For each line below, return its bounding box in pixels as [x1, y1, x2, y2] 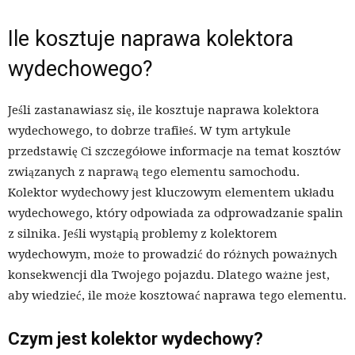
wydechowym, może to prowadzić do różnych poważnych [8, 246, 338, 261]
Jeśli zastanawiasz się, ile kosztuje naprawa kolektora [8, 102, 319, 117]
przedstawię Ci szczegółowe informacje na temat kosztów [8, 143, 341, 158]
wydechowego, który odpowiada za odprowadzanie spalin [8, 205, 343, 220]
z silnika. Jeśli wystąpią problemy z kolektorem [8, 226, 277, 241]
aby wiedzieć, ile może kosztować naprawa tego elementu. [8, 288, 346, 303]
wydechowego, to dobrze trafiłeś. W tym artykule [8, 123, 291, 138]
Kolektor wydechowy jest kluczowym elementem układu [8, 185, 334, 200]
